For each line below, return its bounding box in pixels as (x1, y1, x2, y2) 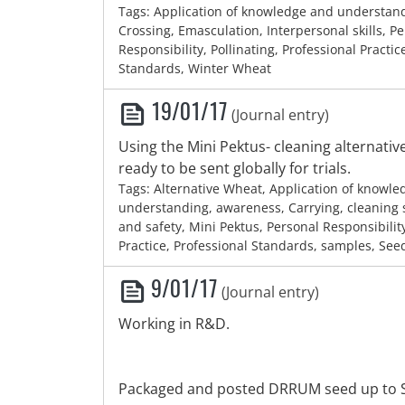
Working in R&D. (118, 314, 230, 334)
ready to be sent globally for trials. (118, 158, 351, 178)
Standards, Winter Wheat (118, 60, 271, 77)
